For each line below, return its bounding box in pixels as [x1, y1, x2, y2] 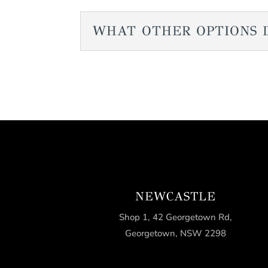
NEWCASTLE [135, 189, 217, 205]
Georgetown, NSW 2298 [125, 227, 227, 240]
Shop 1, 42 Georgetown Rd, [119, 211, 233, 224]
